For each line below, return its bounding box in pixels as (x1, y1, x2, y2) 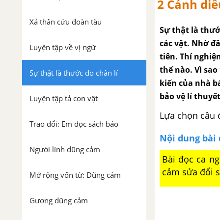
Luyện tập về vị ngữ (29, 42, 96, 52)
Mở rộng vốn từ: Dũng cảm (29, 170, 121, 180)
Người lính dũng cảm (29, 144, 100, 154)
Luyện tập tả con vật (29, 93, 98, 103)
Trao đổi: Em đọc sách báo (29, 119, 118, 129)
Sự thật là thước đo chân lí (29, 68, 118, 78)
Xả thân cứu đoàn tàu (29, 17, 102, 27)
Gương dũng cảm (29, 195, 88, 205)
